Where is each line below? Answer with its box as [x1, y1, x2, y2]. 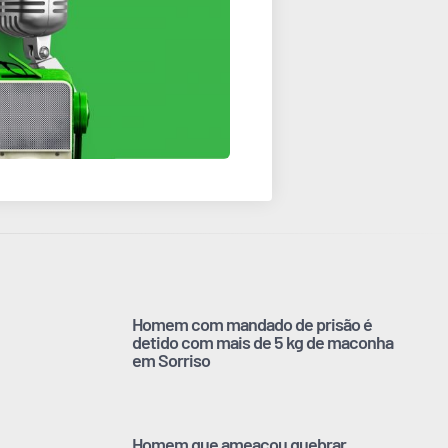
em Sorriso [132, 348, 210, 371]
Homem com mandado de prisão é [132, 312, 372, 335]
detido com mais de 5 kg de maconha [132, 330, 393, 353]
